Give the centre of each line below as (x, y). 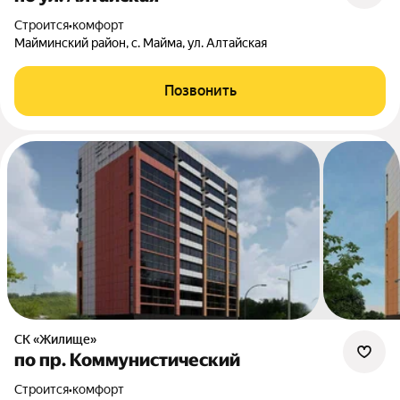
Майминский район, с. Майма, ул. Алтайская (141, 43)
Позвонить (200, 91)
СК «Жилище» (59, 339)
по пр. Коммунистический (127, 360)
